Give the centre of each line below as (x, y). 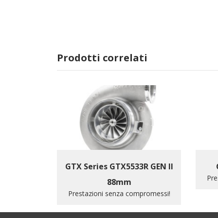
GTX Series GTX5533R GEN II (119, 166)
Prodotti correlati (102, 58)
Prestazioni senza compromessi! (119, 193)
